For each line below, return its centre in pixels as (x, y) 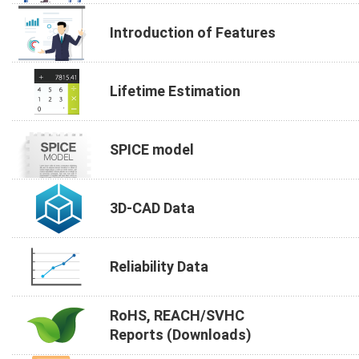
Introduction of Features (193, 32)
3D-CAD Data (152, 208)
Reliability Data (159, 266)
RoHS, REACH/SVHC (177, 315)
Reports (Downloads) (181, 334)
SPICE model (152, 149)
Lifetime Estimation (175, 91)
